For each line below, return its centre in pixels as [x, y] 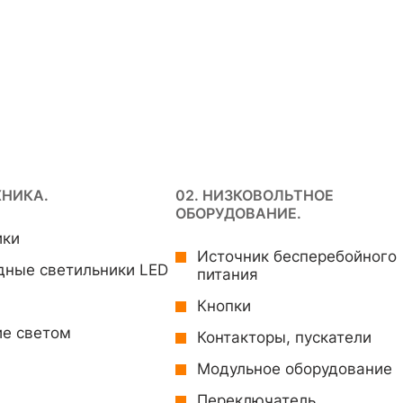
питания [228, 274]
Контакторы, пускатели [284, 337]
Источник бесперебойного [297, 256]
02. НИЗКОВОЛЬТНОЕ [255, 195]
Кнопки [224, 306]
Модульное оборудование [295, 369]
